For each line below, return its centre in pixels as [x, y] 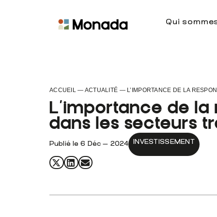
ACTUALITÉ [101, 90]
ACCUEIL [63, 90]
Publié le [64, 144]
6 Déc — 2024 [105, 144]
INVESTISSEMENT [164, 142]
